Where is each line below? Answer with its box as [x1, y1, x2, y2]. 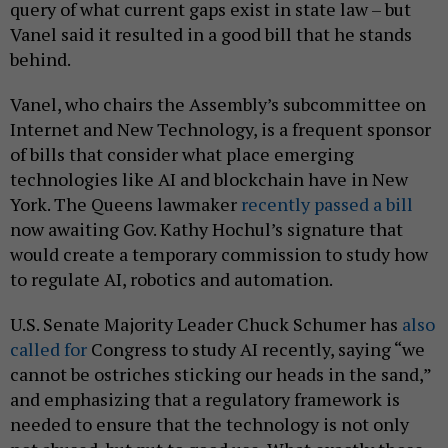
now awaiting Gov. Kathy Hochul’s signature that [10, 216, 403, 241]
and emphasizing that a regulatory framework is [10, 386, 400, 411]
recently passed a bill [241, 191, 413, 216]
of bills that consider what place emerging [10, 141, 354, 166]
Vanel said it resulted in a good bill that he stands [10, 21, 412, 46]
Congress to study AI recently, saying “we [87, 336, 425, 361]
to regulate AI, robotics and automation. [10, 266, 336, 291]
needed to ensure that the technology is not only [10, 411, 409, 436]
